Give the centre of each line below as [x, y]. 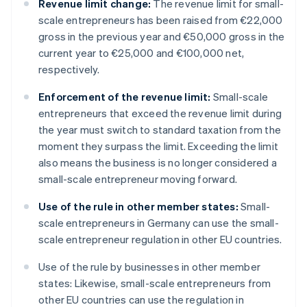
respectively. [69, 70]
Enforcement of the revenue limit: [125, 97]
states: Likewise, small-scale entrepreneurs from [155, 283]
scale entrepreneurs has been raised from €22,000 [161, 20]
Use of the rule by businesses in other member [150, 267]
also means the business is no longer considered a [158, 163]
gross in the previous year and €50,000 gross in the [162, 37]
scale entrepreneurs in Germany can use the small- [159, 223]
